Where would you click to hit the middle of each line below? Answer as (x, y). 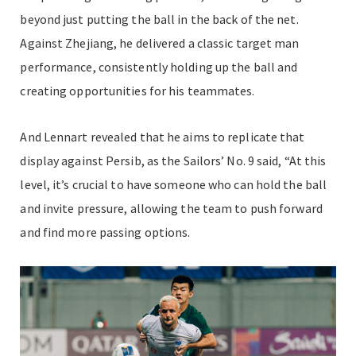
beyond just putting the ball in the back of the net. (159, 19)
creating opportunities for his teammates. (139, 90)
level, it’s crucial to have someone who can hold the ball (174, 184)
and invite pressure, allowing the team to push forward (171, 208)
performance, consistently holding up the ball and (159, 66)
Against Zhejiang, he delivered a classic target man (160, 43)
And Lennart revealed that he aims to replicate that (163, 136)
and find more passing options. (105, 232)
